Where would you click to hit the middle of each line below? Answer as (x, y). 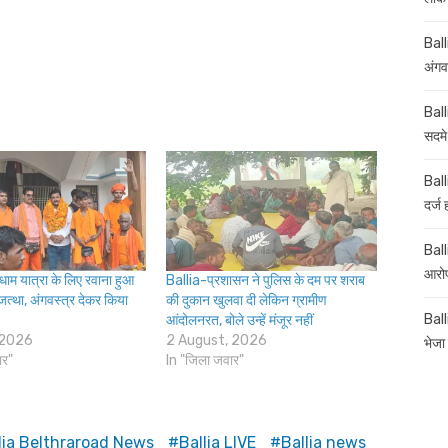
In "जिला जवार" (205, 361)
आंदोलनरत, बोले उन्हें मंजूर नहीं (239, 321)
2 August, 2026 (216, 341)
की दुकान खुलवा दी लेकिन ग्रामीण (246, 301)
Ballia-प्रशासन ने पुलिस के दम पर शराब (265, 281)
